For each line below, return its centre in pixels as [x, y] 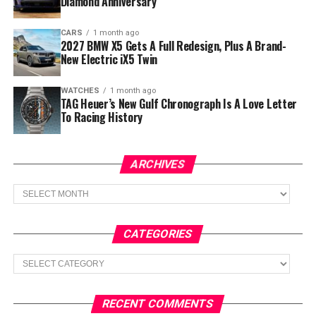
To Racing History [102, 117]
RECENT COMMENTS [158, 304]
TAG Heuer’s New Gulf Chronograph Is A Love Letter [178, 104]
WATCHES [80, 91]
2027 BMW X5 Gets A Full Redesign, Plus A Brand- [173, 46]
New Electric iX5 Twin [109, 60]
